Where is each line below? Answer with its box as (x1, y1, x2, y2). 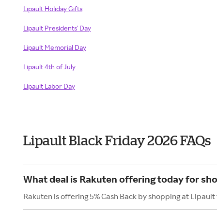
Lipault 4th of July (23, 62, 76, 71)
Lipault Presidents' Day (23, 24, 91, 32)
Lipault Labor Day (23, 82, 75, 90)
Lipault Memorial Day (23, 43, 86, 51)
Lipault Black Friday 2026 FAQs (23, 133, 211, 148)
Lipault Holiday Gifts (23, 4, 82, 13)
